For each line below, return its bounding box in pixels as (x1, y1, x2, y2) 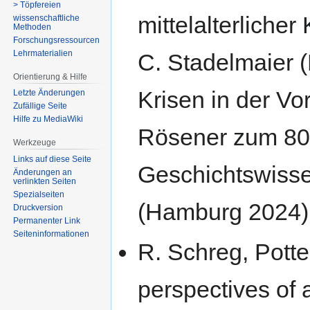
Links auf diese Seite (13, 154, 92, 165)
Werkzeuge (13, 138, 57, 148)
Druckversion (13, 203, 64, 213)
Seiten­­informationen (13, 229, 90, 239)
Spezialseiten (13, 190, 65, 200)
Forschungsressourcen (13, 35, 100, 45)
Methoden (13, 21, 52, 32)
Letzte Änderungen (13, 88, 86, 98)
